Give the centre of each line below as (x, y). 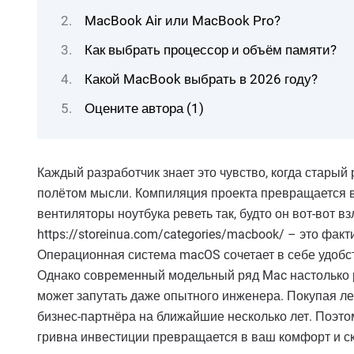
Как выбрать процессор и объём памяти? (211, 50)
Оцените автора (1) (144, 108)
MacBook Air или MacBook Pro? (183, 21)
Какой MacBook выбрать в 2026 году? (201, 79)
